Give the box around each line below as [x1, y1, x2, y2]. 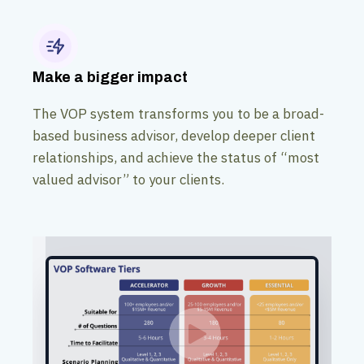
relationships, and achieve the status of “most [32, 149, 319, 167]
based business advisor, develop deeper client [32, 127, 315, 145]
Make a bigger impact [32, 69, 188, 85]
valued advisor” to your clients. [32, 171, 224, 188]
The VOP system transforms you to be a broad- [32, 105, 324, 123]
